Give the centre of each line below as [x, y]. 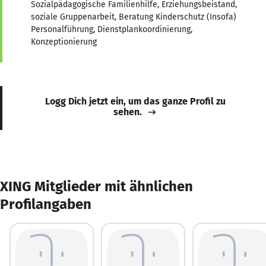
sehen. [128, 112]
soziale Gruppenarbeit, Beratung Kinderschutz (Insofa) [134, 17]
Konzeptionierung [64, 42]
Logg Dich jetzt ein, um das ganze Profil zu [135, 101]
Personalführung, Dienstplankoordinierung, [112, 29]
